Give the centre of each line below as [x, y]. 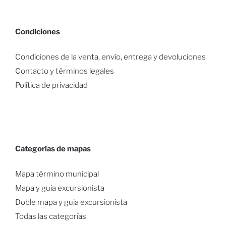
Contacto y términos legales [64, 71]
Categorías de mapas [53, 149]
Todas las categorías [50, 216]
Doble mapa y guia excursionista [71, 202]
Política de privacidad [51, 85]
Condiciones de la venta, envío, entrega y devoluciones [110, 57]
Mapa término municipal [57, 174]
